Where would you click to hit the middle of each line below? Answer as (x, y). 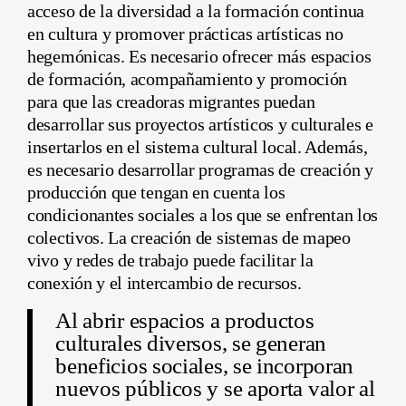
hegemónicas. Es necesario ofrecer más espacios (199, 57)
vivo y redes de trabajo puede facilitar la (170, 261)
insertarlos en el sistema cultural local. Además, (198, 147)
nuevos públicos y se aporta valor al (215, 389)
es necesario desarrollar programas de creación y (200, 170)
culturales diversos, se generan (191, 343)
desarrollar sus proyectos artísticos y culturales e (200, 125)
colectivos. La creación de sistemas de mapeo (189, 238)
